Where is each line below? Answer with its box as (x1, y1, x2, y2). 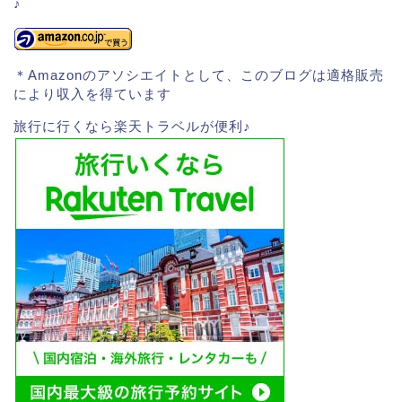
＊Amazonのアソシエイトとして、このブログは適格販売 (13, 66, 384, 83)
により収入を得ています (13, 85, 171, 101)
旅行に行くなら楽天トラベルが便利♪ (13, 118, 251, 135)
